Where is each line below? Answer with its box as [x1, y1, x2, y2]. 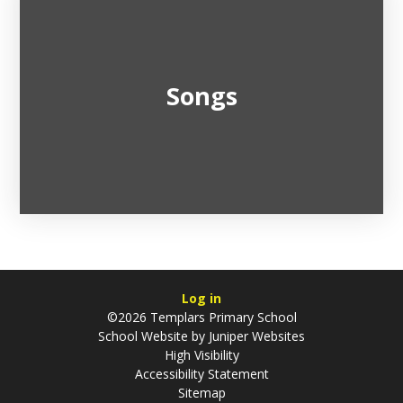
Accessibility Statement [134, 364, 269, 382]
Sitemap [177, 383, 226, 401]
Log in [182, 289, 221, 307]
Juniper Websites [205, 327, 305, 345]
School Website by [98, 327, 205, 345]
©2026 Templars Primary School [106, 308, 297, 326]
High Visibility [164, 345, 239, 363]
